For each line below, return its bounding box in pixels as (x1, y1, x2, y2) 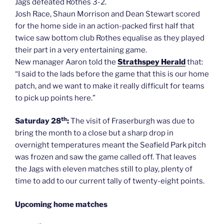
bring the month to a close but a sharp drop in (15, 128, 173, 138)
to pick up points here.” (15, 93, 95, 102)
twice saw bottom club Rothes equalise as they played (15, 33, 204, 42)
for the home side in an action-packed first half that (15, 21, 194, 30)
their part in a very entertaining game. (15, 45, 147, 54)
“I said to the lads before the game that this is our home (15, 69, 209, 78)
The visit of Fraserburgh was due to (69, 116, 194, 126)
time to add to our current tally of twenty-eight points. (15, 176, 204, 186)
